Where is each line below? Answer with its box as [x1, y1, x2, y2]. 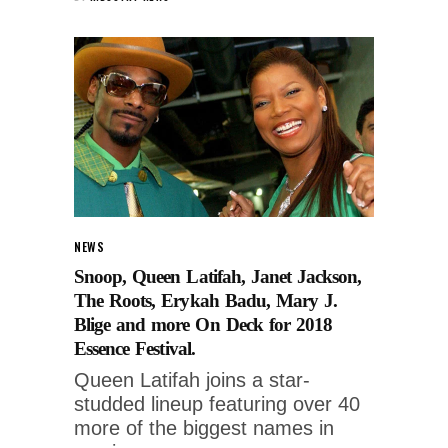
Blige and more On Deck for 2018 [74, 313, 332, 335]
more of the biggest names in [74, 416, 334, 439]
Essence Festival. [74, 337, 195, 359]
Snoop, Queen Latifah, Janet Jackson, [74, 265, 362, 287]
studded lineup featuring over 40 [74, 392, 360, 415]
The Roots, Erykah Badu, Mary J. [74, 289, 338, 311]
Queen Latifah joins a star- [74, 368, 310, 391]
